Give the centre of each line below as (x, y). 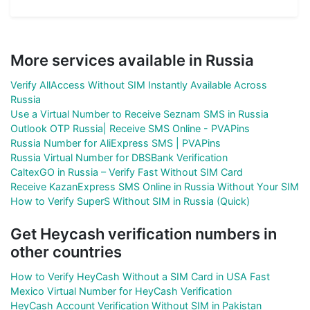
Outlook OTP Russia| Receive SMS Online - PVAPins (130, 128)
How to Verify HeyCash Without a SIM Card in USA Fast (140, 276)
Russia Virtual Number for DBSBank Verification (119, 157)
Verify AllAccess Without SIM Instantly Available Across (139, 84)
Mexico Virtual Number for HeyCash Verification (121, 291)
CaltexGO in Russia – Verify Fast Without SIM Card (127, 172)
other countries (66, 252)
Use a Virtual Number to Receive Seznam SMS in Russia (139, 113)
